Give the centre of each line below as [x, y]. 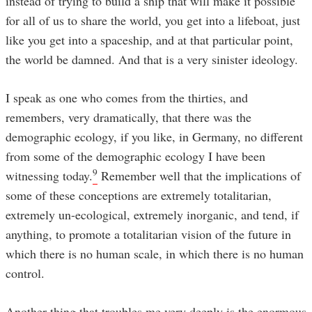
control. [25, 273]
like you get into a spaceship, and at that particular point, [149, 39]
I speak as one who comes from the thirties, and [127, 97]
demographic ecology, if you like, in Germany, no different [154, 136]
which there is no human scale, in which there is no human [155, 253]
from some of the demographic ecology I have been [135, 156]
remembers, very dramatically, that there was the [128, 117]
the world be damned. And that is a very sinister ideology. [154, 59]
